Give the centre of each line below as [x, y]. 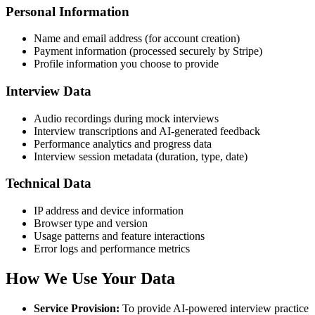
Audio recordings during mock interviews [126, 118]
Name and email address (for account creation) [137, 39]
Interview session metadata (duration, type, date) [141, 156]
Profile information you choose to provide [126, 64]
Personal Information [67, 11]
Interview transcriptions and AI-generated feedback [147, 131]
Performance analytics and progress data [123, 143]
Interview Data [49, 91]
